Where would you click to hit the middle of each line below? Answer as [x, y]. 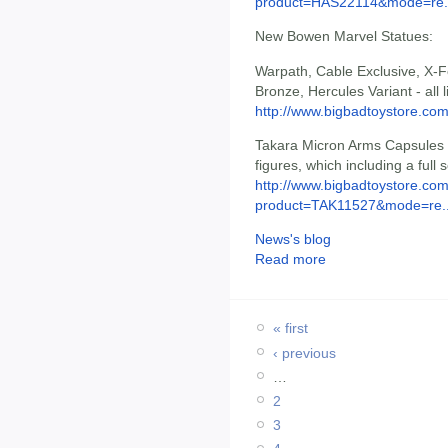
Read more [290, 259]
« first [290, 328]
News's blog [293, 239]
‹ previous [304, 352]
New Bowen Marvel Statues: [344, 36]
